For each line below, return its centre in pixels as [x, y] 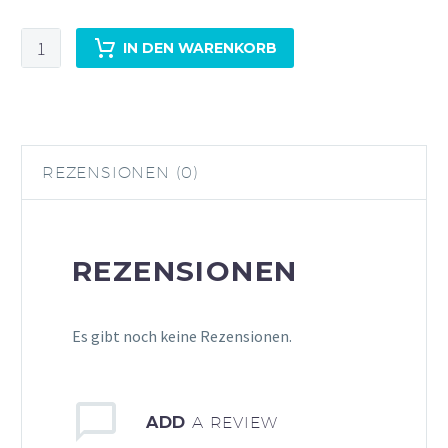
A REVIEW [235, 422]
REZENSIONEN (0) [120, 173]
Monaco [48, 65]
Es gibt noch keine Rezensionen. [182, 335]
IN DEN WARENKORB [200, 48]
